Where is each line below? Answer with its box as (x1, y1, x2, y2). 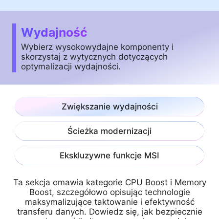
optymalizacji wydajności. (21, 61, 121, 71)
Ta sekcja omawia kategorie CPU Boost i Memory (13, 177, 206, 188)
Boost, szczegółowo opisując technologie (29, 187, 190, 197)
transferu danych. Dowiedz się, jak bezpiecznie (17, 207, 202, 217)
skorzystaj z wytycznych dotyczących (21, 51, 168, 62)
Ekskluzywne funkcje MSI (60, 151, 159, 161)
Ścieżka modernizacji (67, 126, 152, 136)
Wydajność (21, 24, 87, 40)
